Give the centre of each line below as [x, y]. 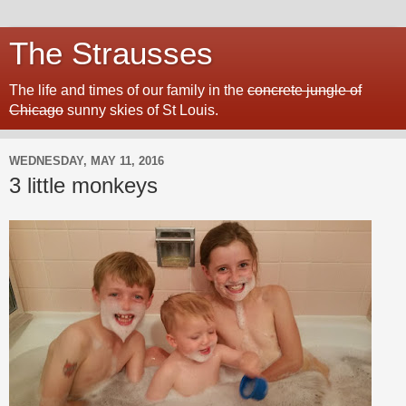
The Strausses [111, 53]
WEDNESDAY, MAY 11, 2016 [87, 160]
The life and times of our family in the [128, 90]
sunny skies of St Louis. [141, 110]
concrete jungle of [304, 90]
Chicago [36, 110]
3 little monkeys [83, 185]
